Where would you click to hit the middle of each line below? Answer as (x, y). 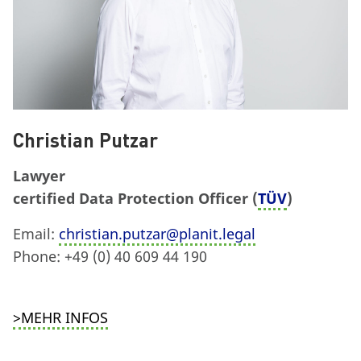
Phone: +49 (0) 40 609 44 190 (110, 256)
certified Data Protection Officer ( (135, 198)
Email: (36, 233)
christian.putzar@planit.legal (157, 233)
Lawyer (39, 175)
